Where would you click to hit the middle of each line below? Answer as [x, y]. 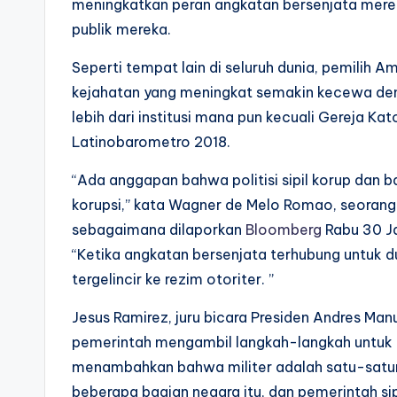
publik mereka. [121, 29]
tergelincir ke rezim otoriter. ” [173, 279]
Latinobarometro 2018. [151, 141]
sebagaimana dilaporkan [159, 229]
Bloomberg [284, 229]
